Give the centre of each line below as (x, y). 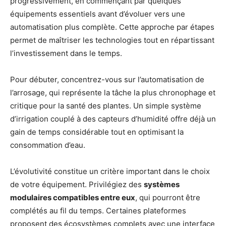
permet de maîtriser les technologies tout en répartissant (112, 40)
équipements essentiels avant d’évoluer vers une (98, 14)
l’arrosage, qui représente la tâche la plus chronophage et (113, 92)
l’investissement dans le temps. (66, 53)
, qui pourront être (168, 197)
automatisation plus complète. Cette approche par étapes (112, 27)
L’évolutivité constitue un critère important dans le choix (110, 171)
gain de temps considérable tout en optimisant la (97, 132)
